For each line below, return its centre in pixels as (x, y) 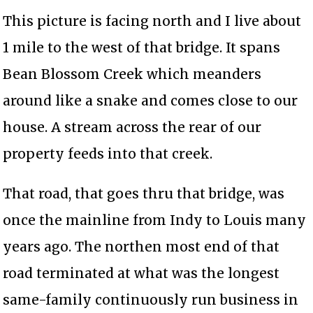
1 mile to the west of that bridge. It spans (142, 47)
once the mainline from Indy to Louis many (155, 220)
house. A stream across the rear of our (132, 127)
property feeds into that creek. (108, 153)
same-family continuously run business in (151, 299)
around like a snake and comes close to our (151, 100)
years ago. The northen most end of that (141, 246)
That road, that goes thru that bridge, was (144, 193)
